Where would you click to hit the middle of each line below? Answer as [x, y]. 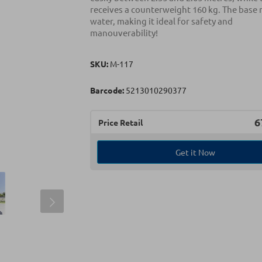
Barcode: [107, 90]
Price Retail [120, 122]
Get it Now [196, 152]
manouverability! [124, 32]
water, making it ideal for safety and [161, 21]
